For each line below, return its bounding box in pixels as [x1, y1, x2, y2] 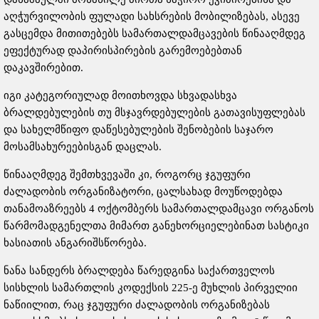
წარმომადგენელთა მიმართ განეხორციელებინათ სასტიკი [4, 220, 309, 232]
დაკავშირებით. [4, 62, 83, 74]
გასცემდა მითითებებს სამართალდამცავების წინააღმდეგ [4, 28, 305, 40]
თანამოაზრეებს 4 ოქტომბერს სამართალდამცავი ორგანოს [4, 203, 314, 215]
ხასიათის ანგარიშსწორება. [4, 237, 147, 249]
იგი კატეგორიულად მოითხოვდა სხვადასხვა [4, 90, 237, 102]
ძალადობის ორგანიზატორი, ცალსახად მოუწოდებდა [4, 186, 283, 198]
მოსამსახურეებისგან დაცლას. [4, 141, 162, 153]
